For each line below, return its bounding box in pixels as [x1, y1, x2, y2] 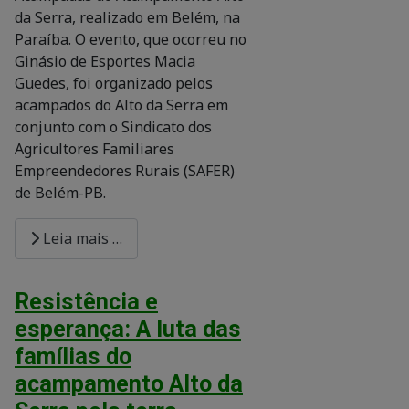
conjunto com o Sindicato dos [15, 116, 212, 137]
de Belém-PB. [15, 182, 106, 203]
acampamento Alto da [15, 370, 243, 397]
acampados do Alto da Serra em [15, 94, 228, 115]
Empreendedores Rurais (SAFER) [15, 160, 235, 181]
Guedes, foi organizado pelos [15, 72, 213, 93]
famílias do [15, 342, 131, 370]
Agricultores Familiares [15, 138, 174, 159]
